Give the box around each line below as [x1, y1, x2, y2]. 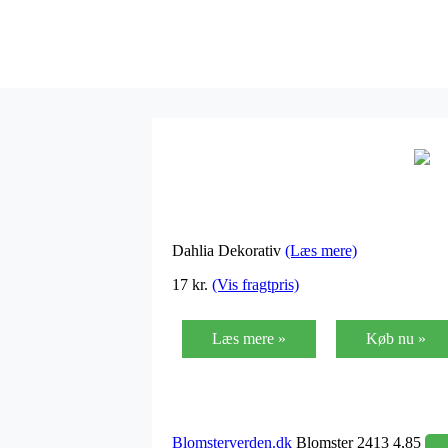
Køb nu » [366, 329, 426, 347]
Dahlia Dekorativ [172, 241, 285, 259]
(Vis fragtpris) [212, 275, 299, 293]
